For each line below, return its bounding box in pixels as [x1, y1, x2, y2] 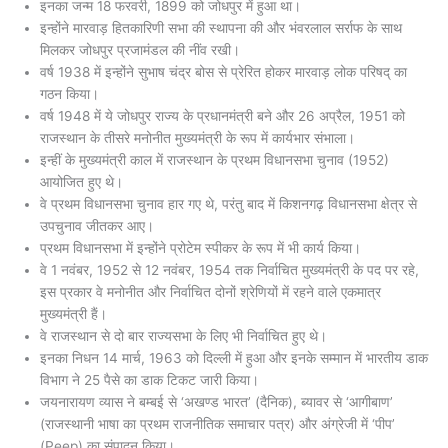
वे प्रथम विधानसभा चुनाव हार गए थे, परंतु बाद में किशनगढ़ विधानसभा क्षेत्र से [40, 196, 417, 213]
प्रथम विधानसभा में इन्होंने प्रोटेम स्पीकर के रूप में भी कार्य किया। [40, 240, 361, 257]
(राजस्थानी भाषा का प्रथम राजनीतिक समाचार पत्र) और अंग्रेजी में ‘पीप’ [40, 416, 395, 433]
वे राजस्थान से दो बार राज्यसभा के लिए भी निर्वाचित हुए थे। [40, 328, 327, 345]
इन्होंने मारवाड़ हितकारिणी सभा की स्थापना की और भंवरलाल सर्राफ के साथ [40, 20, 402, 37]
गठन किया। [40, 86, 99, 103]
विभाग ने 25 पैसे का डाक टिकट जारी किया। [40, 372, 259, 389]
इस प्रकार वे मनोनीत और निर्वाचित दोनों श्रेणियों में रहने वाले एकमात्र [40, 284, 381, 301]
